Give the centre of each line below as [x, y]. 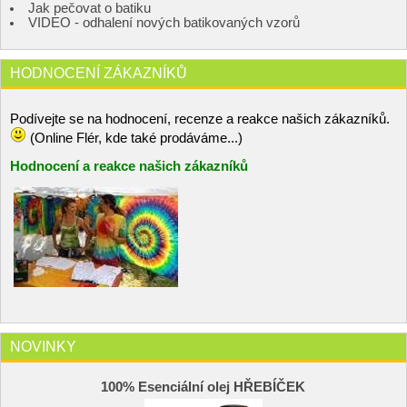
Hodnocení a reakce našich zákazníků [129, 167]
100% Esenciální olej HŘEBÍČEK [203, 387]
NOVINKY [43, 346]
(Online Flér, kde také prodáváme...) [134, 139]
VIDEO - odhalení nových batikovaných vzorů [164, 23]
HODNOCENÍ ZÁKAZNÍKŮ [99, 73]
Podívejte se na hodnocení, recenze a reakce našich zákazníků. [202, 119]
